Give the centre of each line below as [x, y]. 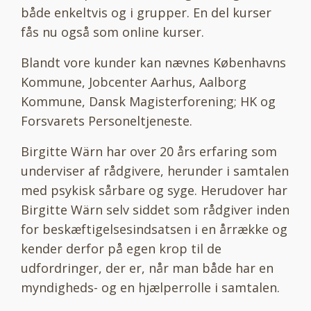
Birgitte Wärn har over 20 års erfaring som [149, 151]
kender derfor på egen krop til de [121, 248]
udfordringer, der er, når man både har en [147, 268]
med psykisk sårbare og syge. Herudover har [154, 190]
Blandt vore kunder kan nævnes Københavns [153, 62]
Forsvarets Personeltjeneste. [107, 120]
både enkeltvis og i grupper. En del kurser [146, 12]
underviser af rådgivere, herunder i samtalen [155, 170]
